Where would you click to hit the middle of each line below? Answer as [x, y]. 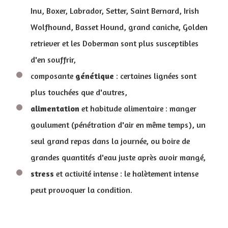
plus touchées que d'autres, [79, 92]
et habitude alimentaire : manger [138, 108]
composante [53, 76]
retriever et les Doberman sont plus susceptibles [115, 43]
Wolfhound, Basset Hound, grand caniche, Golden [119, 27]
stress [42, 174]
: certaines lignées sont [155, 76]
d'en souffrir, [53, 60]
